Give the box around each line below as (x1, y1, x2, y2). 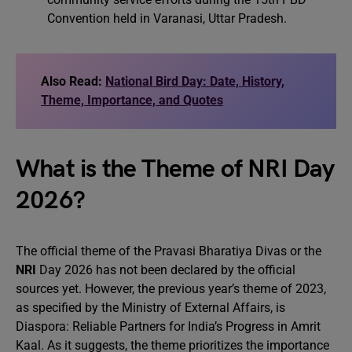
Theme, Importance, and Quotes (41, 93, 223, 108)
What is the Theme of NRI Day (16, 154, 335, 185)
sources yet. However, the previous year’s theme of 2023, (16, 281, 326, 296)
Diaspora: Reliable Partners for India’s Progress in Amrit (16, 319, 321, 334)
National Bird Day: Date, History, (105, 74, 284, 89)
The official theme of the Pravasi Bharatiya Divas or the (16, 244, 321, 258)
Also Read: (41, 74, 105, 89)
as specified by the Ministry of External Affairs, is (16, 300, 285, 315)
